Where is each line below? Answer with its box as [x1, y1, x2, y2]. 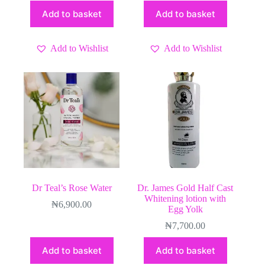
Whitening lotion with [144, 193, 227, 204]
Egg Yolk [167, 204, 203, 215]
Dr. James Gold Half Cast [137, 183, 234, 193]
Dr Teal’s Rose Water [31, 183, 112, 193]
